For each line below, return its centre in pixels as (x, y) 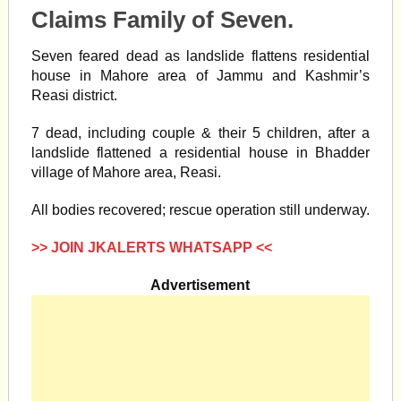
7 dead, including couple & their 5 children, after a (200, 133)
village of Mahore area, (105, 172)
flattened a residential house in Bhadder (230, 153)
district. (93, 95)
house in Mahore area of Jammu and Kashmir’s (200, 76)
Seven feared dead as (109, 56)
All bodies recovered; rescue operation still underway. (200, 210)
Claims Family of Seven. (162, 20)
